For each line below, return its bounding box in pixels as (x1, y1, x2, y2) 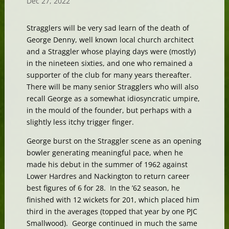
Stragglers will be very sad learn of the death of (26, 22, 189, 33)
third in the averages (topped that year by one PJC (26, 206, 197, 216)
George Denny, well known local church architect (26, 34, 194, 44)
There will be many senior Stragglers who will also (26, 81, 198, 91)
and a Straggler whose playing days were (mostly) (26, 46, 196, 56)
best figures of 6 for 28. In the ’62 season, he (26, 182, 180, 193)
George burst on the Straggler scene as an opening (26, 135, 201, 146)
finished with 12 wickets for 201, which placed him (26, 194, 199, 204)
